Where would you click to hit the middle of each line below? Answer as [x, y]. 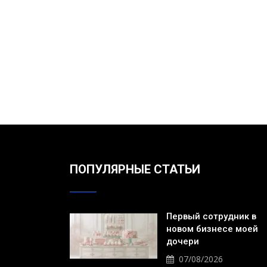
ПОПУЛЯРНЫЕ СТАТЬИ [135, 169]
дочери [183, 241]
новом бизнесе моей [212, 229]
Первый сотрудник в [211, 216]
